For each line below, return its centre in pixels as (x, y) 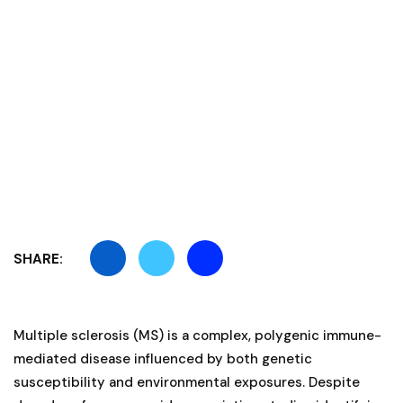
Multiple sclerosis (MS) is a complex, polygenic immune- (197, 335)
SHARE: (38, 259)
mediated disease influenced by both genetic (163, 358)
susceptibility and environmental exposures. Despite (187, 382)
